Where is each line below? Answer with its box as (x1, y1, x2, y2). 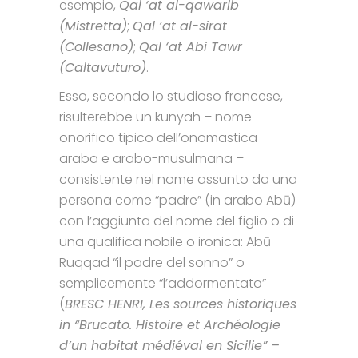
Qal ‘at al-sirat (133, 16, 227, 35)
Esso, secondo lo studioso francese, (59, 86, 283, 105)
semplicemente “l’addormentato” (59, 273, 266, 292)
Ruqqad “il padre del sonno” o (59, 253, 245, 272)
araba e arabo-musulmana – (59, 149, 244, 168)
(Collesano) (59, 37, 133, 56)
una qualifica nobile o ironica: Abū (59, 232, 271, 251)
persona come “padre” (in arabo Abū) (59, 190, 296, 209)
